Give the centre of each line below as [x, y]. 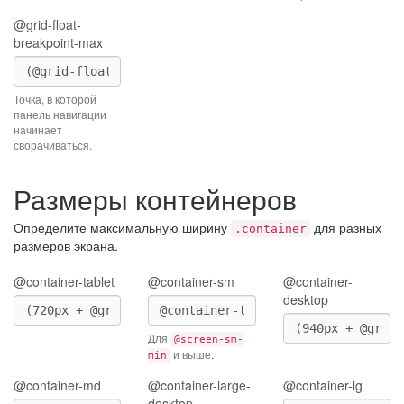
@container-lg [322, 385]
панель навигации [60, 114]
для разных [346, 227]
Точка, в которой [55, 99]
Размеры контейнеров [155, 199]
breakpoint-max [58, 42]
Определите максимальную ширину [122, 227]
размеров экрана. [66, 245]
